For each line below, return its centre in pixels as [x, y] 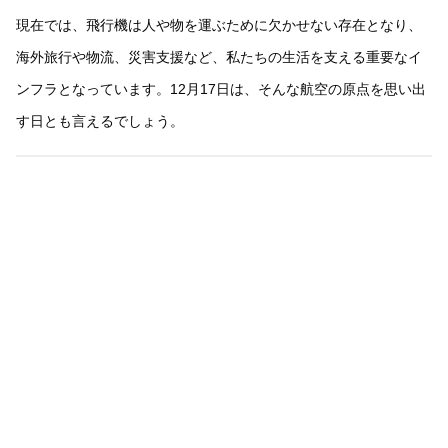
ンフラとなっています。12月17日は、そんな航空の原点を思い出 [221, 88]
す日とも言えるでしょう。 [100, 120]
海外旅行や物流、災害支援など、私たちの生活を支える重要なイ [219, 56]
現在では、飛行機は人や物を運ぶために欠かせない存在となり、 [219, 24]
